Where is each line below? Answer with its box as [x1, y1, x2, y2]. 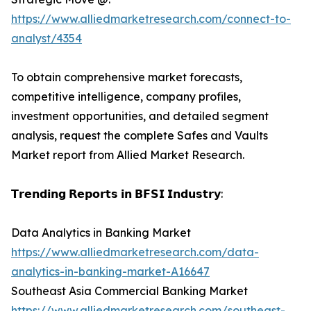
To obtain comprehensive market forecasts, [11, 70, 242, 85]
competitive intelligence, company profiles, [11, 90, 241, 104]
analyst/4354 [11, 31, 82, 46]
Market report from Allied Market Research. [11, 148, 244, 162]
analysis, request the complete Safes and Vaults [11, 128, 268, 143]
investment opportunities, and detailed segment [11, 109, 269, 124]
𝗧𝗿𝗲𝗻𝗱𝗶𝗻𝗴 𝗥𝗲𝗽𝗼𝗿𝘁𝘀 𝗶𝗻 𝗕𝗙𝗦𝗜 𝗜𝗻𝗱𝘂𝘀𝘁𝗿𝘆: [11, 187, 223, 201]
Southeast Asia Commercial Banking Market [11, 284, 248, 299]
